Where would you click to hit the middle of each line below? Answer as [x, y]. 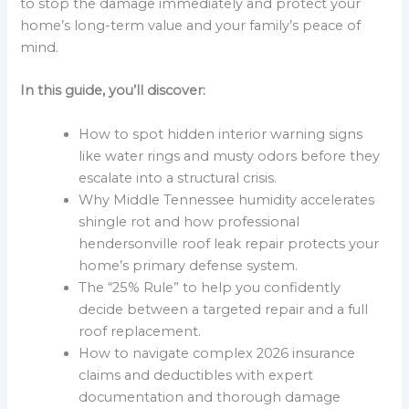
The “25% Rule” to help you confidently [210, 287]
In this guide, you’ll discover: [113, 91]
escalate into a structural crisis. [178, 178]
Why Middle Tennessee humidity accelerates [227, 199]
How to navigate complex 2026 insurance [217, 353]
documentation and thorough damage [210, 397]
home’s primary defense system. [189, 265]
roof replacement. [140, 331]
